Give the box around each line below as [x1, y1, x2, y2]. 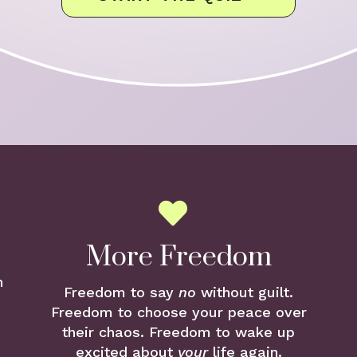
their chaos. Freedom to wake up [62, 323, 295, 340]
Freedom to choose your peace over [50, 303, 307, 320]
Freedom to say [64, 283, 178, 300]
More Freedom [85, 239, 272, 275]
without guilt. [196, 283, 293, 300]
